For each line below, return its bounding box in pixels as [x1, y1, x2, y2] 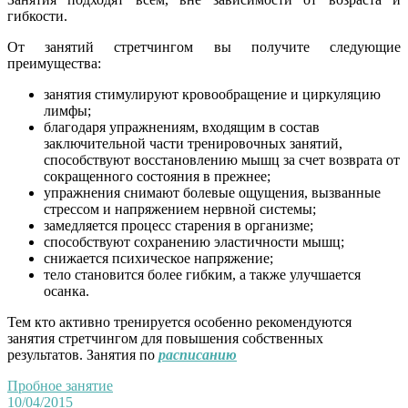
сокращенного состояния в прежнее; [44, 168, 270, 184]
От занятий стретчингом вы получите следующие [7, 38, 401, 55]
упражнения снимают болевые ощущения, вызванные [44, 184, 381, 200]
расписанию [158, 346, 237, 362]
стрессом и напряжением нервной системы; [44, 200, 316, 217]
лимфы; [44, 102, 91, 118]
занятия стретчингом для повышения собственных [7, 330, 323, 346]
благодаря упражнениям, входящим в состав [44, 118, 320, 135]
